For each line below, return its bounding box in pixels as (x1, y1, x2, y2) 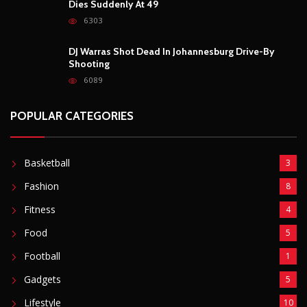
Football (24, 249, 60, 262)
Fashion (24, 179, 59, 193)
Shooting (69, 57, 110, 70)
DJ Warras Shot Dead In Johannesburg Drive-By (69, 45, 275, 58)
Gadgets (24, 272, 61, 286)
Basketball (24, 156, 70, 169)
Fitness (24, 202, 56, 216)
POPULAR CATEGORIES (10, 108, 134, 123)
